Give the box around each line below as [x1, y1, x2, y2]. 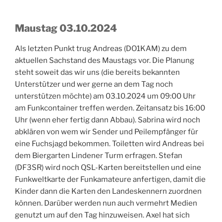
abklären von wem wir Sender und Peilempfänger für [15, 127, 198, 137]
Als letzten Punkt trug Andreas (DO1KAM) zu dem [15, 44, 187, 54]
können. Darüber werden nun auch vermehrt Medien [15, 199, 197, 208]
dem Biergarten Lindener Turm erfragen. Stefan [15, 151, 182, 161]
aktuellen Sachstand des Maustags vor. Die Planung [15, 56, 194, 65]
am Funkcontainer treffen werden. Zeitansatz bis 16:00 [15, 104, 205, 113]
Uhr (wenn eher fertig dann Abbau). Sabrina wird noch [15, 115, 200, 125]
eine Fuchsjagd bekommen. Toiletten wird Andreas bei [15, 139, 204, 149]
